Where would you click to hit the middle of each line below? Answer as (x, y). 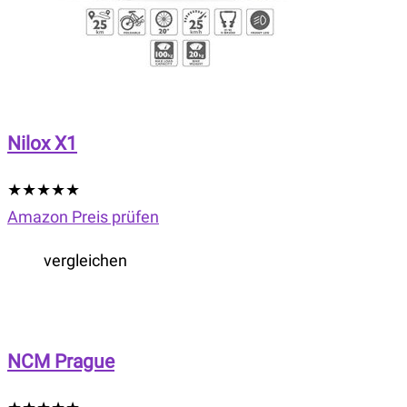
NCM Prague (61, 362)
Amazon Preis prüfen (83, 217)
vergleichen (85, 261)
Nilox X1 (42, 144)
